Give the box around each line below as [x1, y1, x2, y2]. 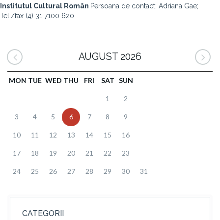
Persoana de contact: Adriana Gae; [90, 2, 198, 10]
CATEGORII [22, 209, 64, 218]
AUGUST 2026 [79, 51, 141, 62]
